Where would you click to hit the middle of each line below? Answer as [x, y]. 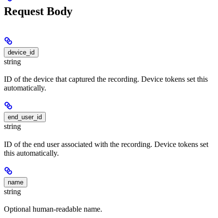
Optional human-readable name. [53, 209]
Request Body [38, 11]
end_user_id [25, 117]
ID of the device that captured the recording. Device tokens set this [106, 79]
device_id [21, 52]
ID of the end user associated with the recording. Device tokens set [106, 144]
